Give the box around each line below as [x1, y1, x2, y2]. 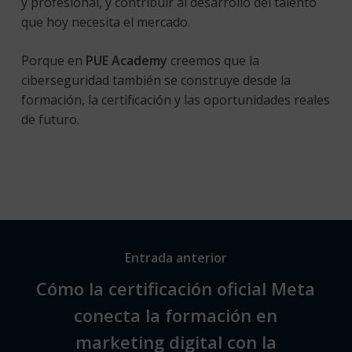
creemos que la [167, 51, 259, 69]
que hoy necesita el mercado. [20, 13, 193, 31]
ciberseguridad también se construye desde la [20, 71, 291, 89]
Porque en [20, 51, 86, 69]
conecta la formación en [74, 303, 278, 328]
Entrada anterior [124, 249, 227, 267]
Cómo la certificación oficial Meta [36, 277, 316, 301]
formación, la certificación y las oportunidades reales [20, 90, 330, 108]
